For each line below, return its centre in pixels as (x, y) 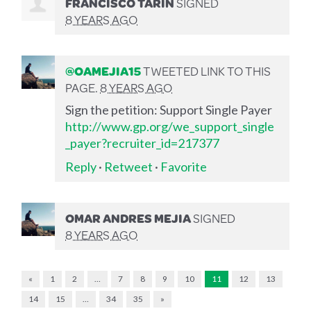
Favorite (184, 166)
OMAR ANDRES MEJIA (128, 218)
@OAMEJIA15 (103, 70)
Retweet (129, 166)
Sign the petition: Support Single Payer (169, 109)
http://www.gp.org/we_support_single (170, 126)
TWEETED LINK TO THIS (206, 70)
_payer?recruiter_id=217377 (143, 143)
